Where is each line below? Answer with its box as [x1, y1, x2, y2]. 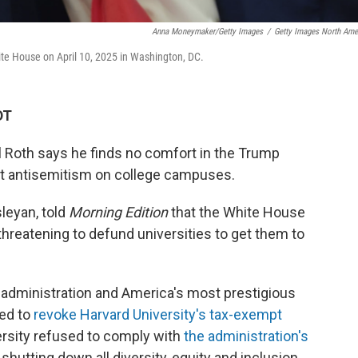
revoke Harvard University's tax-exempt [34, 306, 282, 323]
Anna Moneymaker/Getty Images [152, 26, 263, 37]
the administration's [184, 328, 308, 344]
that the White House [168, 204, 305, 221]
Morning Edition [69, 204, 168, 221]
